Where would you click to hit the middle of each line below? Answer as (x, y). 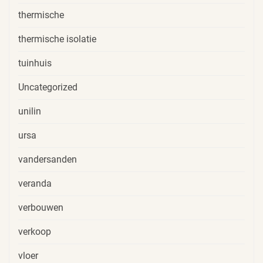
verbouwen (41, 208)
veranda (35, 184)
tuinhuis (35, 63)
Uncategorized (48, 87)
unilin (30, 112)
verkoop (35, 232)
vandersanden (48, 160)
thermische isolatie (57, 39)
